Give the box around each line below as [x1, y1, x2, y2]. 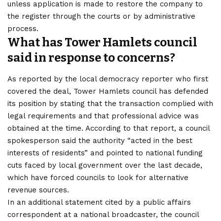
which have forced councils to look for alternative [7, 173, 188, 182]
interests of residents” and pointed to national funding [7, 148, 203, 157]
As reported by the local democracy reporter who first [7, 74, 208, 83]
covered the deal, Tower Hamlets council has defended [7, 86, 208, 96]
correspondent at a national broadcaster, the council [7, 210, 199, 219]
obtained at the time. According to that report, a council [7, 123, 210, 133]
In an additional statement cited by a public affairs [7, 197, 191, 207]
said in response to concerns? [7, 51, 175, 65]
